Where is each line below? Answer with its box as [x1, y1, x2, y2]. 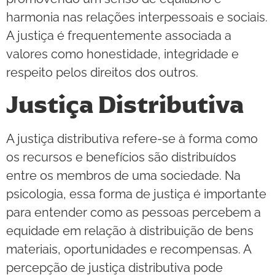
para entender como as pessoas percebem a [6, 205, 261, 220]
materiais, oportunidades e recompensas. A [6, 242, 251, 257]
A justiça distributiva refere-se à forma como [6, 131, 258, 147]
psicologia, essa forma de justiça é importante [6, 187, 266, 202]
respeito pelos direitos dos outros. [6, 65, 198, 80]
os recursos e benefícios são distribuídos [6, 150, 236, 165]
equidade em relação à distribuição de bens [6, 223, 254, 239]
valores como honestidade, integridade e [6, 47, 239, 61]
